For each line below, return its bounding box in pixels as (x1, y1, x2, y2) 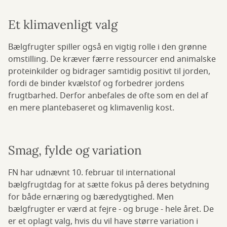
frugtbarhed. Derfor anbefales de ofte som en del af (8, 89, 208, 102)
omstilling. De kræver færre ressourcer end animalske (8, 53, 216, 65)
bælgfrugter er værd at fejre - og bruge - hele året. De (8, 203, 214, 215)
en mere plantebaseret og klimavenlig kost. (8, 101, 174, 114)
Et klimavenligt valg (8, 16, 118, 32)
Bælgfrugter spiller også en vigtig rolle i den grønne (8, 41, 207, 53)
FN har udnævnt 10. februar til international (8, 166, 175, 179)
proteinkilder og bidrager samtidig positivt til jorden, (8, 65, 210, 78)
